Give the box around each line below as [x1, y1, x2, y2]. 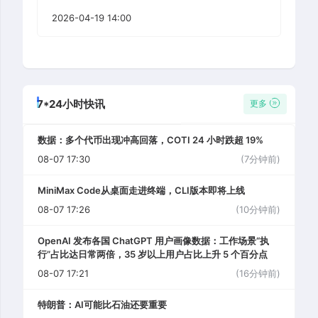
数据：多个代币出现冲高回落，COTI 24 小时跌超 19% [38, 133, 263, 146]
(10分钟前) [236, 203, 280, 215]
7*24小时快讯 [37, 97, 105, 111]
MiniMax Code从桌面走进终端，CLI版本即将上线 [38, 184, 245, 196]
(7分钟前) [241, 153, 280, 165]
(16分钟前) [236, 267, 280, 279]
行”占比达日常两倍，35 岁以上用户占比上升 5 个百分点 [38, 248, 268, 260]
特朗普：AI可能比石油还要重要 [38, 298, 167, 310]
